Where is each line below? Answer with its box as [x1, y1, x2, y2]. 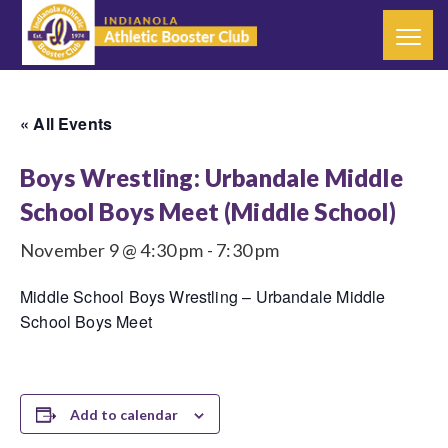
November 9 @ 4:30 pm [20, 239, 204, 261]
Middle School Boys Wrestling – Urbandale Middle [20, 285, 386, 308]
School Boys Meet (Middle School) [20, 197, 396, 226]
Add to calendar [69, 406, 178, 423]
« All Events [20, 112, 113, 135]
